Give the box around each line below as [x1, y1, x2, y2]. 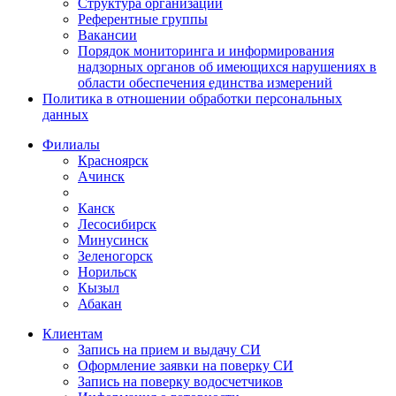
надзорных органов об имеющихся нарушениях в [78, 58, 377, 74]
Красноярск [78, 152, 148, 168]
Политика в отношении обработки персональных [42, 90, 342, 106]
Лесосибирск [78, 216, 156, 232]
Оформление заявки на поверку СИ [78, 357, 293, 373]
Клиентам [42, 325, 103, 341]
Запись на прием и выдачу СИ [78, 341, 261, 357]
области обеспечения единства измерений [78, 74, 332, 90]
